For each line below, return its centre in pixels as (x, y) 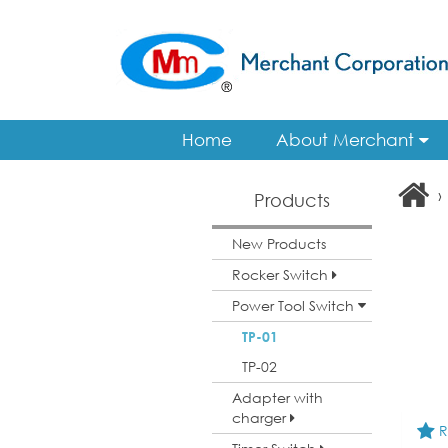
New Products (279, 243)
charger (261, 417)
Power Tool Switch (295, 305)
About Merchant (347, 139)
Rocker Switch (282, 274)
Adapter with (277, 397)
